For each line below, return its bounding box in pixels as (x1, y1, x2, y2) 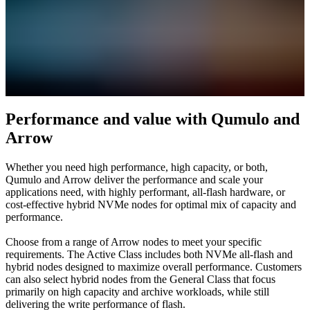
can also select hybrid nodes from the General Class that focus (6, 273, 275, 285)
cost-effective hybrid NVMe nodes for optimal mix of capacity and (6, 198, 296, 210)
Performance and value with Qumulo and (6, 110, 300, 129)
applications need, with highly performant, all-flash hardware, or (6, 185, 285, 198)
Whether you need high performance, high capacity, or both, (6, 161, 268, 173)
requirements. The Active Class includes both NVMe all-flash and (6, 248, 293, 260)
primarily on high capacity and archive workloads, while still (6, 285, 269, 298)
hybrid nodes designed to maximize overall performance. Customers (6, 260, 302, 273)
